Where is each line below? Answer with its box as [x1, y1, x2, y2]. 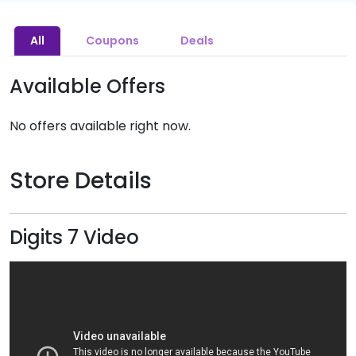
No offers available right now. [10, 116, 191, 135]
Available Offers [10, 72, 165, 99]
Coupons [86, 32, 139, 48]
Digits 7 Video [10, 223, 139, 250]
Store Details [10, 164, 152, 196]
